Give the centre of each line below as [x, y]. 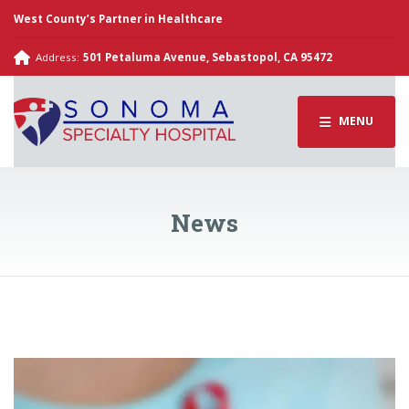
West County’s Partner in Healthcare [118, 18]
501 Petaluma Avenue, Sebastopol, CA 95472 [207, 57]
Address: [58, 57]
